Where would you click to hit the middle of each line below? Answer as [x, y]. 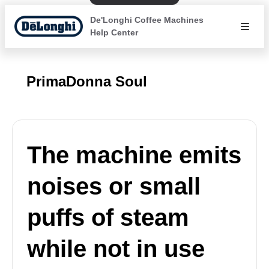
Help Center [114, 32]
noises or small [114, 186]
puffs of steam [108, 217]
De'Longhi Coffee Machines [147, 20]
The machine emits [134, 155]
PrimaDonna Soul [87, 81]
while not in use [116, 249]
